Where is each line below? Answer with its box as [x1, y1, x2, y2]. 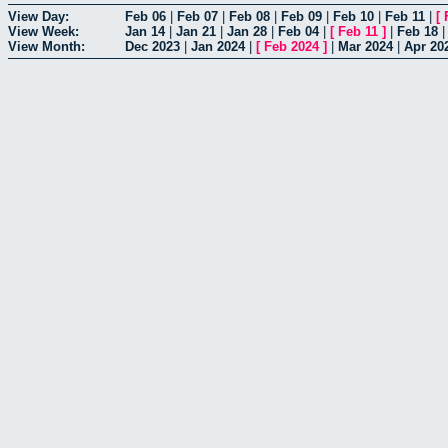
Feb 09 [281, 8, 322, 24]
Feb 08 [229, 8, 270, 24]
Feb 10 [333, 8, 374, 24]
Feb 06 [125, 8, 166, 24]
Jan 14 [125, 23, 165, 39]
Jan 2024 [191, 38, 245, 54]
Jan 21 [176, 23, 216, 39]
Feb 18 [397, 23, 438, 39]
